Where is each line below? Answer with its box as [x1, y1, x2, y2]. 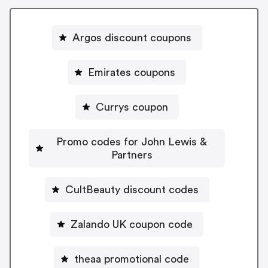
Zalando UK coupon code [71, 218, 193, 230]
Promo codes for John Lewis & [56, 136, 207, 147]
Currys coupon [95, 101, 168, 112]
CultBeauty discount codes [65, 184, 199, 195]
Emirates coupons [88, 66, 175, 78]
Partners [111, 149, 153, 160]
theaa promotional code [74, 253, 189, 264]
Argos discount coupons [72, 32, 191, 43]
